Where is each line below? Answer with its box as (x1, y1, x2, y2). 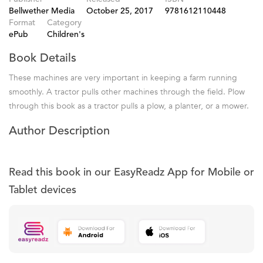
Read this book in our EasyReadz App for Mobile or (9, 167, 254, 178)
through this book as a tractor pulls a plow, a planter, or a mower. (9, 100, 249, 112)
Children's (47, 30, 85, 39)
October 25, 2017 (86, 6, 153, 15)
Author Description (9, 125, 110, 137)
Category (47, 18, 82, 27)
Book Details (9, 52, 76, 65)
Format (9, 18, 35, 27)
